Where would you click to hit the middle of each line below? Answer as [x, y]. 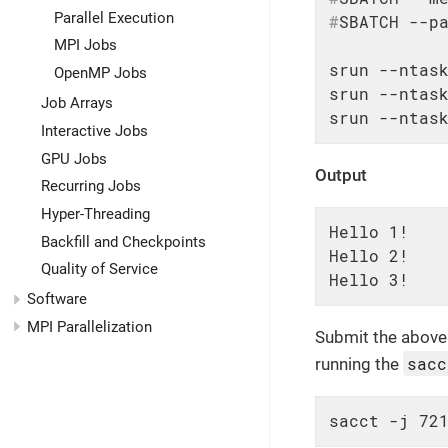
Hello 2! [368, 256]
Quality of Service [99, 269]
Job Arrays [76, 103]
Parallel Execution [114, 17]
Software [57, 299]
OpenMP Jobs [100, 73]
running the [359, 363]
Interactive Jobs [94, 130]
